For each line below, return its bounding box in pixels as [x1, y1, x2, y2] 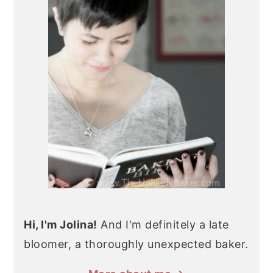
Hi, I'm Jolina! [24, 218, 97, 231]
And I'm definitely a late [97, 218, 229, 231]
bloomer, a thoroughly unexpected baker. [24, 237, 249, 250]
